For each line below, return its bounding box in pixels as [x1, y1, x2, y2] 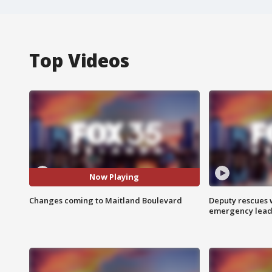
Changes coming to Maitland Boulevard [29, 194, 182, 206]
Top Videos [29, 47, 129, 73]
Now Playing [89, 171, 140, 183]
